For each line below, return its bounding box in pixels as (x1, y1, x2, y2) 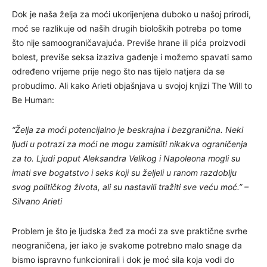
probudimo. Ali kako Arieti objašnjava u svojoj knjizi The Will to (12, 80, 252, 91)
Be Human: (12, 94, 54, 105)
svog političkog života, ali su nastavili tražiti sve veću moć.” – (12, 181, 249, 192)
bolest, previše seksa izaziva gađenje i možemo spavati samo (12, 51, 252, 62)
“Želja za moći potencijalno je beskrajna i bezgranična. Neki (12, 124, 243, 135)
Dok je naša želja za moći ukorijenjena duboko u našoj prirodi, (12, 8, 251, 19)
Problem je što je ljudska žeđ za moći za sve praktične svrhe (12, 225, 247, 236)
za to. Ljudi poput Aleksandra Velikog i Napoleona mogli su (12, 153, 240, 163)
